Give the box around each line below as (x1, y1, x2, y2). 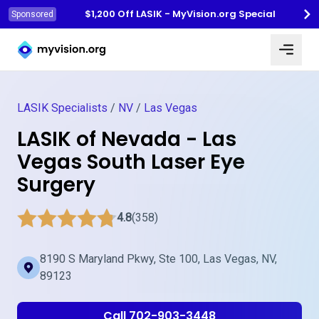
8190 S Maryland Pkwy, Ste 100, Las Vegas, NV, (40, 252, 277, 266)
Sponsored (11, 9, 53, 19)
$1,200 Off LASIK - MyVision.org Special (85, 7, 276, 21)
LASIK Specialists (17, 101, 108, 115)
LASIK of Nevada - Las (17, 125, 236, 153)
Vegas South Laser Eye (17, 148, 245, 176)
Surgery (17, 171, 95, 199)
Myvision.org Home (16, 31, 113, 45)
